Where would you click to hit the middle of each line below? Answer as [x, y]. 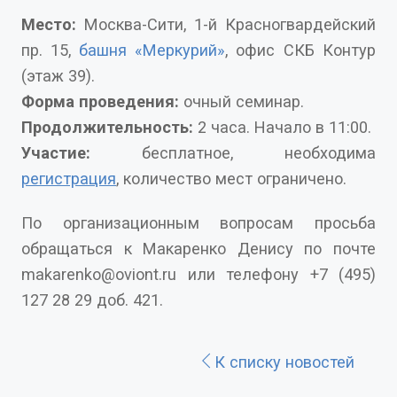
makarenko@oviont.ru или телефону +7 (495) [198, 274]
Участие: [56, 152]
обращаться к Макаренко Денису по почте [198, 248]
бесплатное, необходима [233, 152]
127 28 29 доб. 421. [92, 300]
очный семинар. [241, 101]
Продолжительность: [107, 127]
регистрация [69, 178]
